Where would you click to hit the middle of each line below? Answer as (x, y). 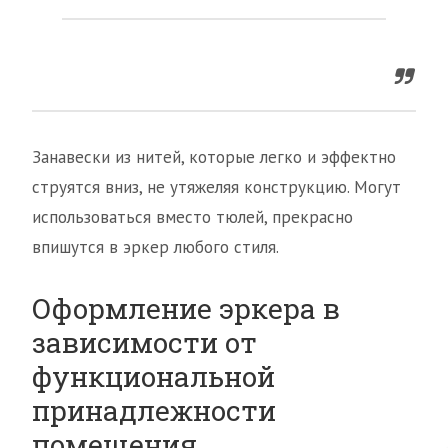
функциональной (153, 377)
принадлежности (154, 411)
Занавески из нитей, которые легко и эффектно (214, 157)
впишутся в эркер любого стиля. (155, 247)
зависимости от (144, 343)
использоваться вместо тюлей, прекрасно (192, 217)
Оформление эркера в (186, 309)
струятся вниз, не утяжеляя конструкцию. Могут (216, 187)
